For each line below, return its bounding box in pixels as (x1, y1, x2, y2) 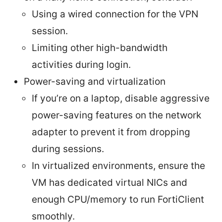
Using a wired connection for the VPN (32, 8, 198, 20)
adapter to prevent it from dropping (32, 126, 190, 138)
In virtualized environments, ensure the (32, 160, 205, 172)
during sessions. (32, 143, 104, 155)
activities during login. (32, 59, 131, 71)
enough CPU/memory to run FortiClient (32, 194, 204, 206)
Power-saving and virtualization (24, 76, 166, 88)
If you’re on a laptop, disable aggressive (32, 93, 210, 105)
